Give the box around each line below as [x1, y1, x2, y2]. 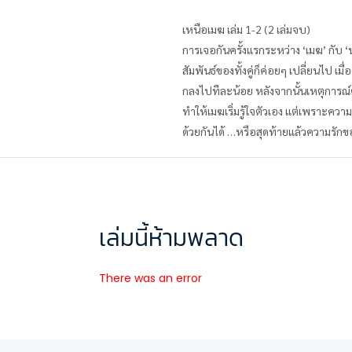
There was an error [99, 270, 202, 286]
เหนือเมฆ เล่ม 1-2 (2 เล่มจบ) [182, 22, 313, 36]
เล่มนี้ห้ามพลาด [99, 222, 244, 255]
